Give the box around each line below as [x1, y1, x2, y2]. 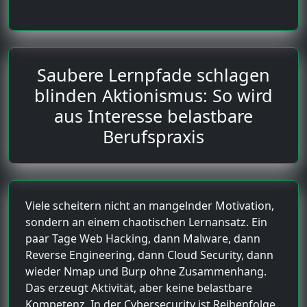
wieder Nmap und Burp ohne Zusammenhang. [25, 263, 267, 279]
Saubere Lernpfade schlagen [37, 62, 270, 86]
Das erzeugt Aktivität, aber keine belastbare [25, 280, 252, 295]
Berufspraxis [103, 124, 204, 148]
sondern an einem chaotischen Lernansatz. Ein [25, 214, 267, 230]
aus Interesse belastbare [54, 103, 253, 127]
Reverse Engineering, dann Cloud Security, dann [25, 247, 273, 262]
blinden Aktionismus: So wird [34, 83, 273, 107]
